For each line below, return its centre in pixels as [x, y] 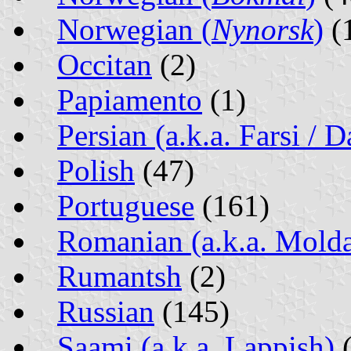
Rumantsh [119, 276]
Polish [96, 170]
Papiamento [130, 100]
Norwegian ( [134, 29]
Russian [106, 311]
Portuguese [126, 205]
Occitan [105, 64]
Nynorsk [262, 29]
